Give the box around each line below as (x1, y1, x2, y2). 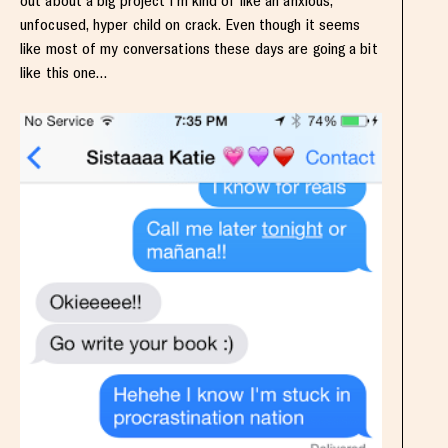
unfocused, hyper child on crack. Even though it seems (20, 15, 361, 35)
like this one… (20, 63, 108, 83)
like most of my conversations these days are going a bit (20, 39, 378, 59)
